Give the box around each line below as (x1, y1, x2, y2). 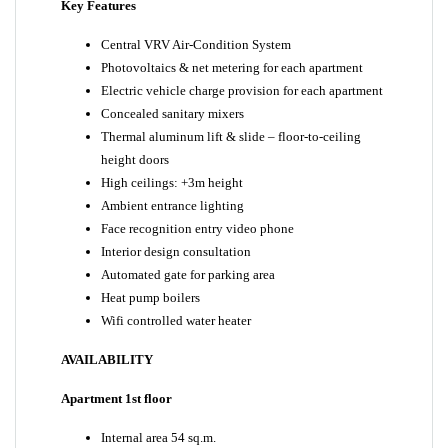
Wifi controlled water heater (101, 313, 251, 328)
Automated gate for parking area (101, 267, 275, 282)
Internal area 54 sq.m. (101, 430, 216, 445)
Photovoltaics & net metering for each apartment (101, 60, 363, 75)
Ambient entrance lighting (101, 198, 244, 213)
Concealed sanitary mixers (101, 106, 244, 121)
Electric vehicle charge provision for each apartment (101, 83, 383, 98)
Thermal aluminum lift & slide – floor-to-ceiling (101, 129, 361, 144)
